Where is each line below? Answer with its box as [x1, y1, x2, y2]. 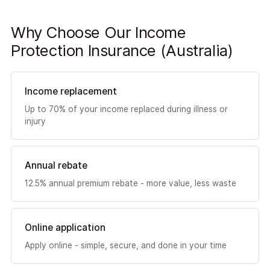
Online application [24, 222, 105, 233]
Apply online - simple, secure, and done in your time [24, 240, 227, 250]
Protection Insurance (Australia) [10, 41, 233, 60]
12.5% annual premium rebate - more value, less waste [24, 178, 236, 188]
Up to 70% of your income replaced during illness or [24, 104, 228, 114]
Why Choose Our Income [10, 23, 186, 42]
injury [24, 116, 46, 126]
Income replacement [24, 86, 117, 97]
